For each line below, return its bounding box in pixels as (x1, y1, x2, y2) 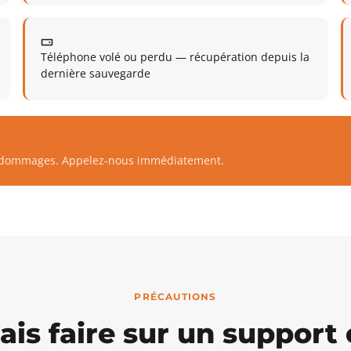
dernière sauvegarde (41, 66, 151, 81)
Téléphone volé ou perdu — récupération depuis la (41, 49, 310, 64)
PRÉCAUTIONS (134, 291, 217, 302)
